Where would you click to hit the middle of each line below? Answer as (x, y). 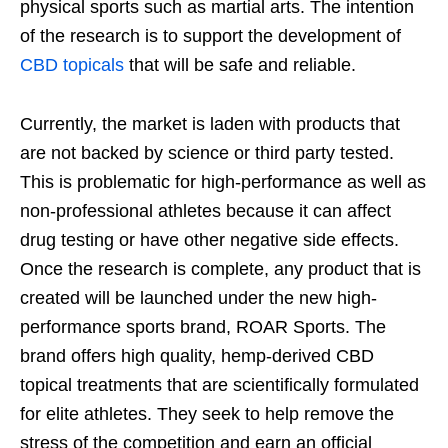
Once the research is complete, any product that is (220, 269)
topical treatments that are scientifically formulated (219, 385)
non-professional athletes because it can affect (205, 211)
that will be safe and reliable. (240, 65)
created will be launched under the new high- (198, 298)
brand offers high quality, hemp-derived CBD (197, 356)
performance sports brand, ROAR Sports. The (203, 327)
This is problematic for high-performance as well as (223, 182)
